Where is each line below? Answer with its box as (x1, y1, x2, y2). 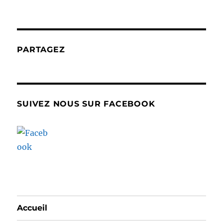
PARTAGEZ (17, 44, 65, 54)
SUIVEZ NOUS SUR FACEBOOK (17, 99, 155, 109)
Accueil (17, 203, 48, 213)
